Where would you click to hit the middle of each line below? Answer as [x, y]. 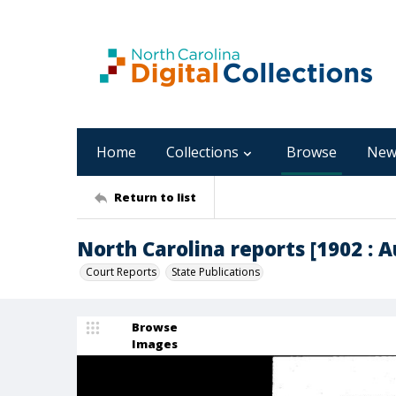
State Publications [216, 272]
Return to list [155, 197]
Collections [202, 152]
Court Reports [121, 272]
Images [155, 344]
